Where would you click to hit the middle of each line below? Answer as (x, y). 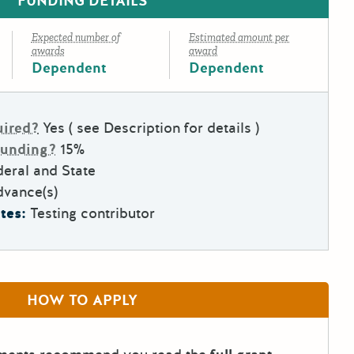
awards (48, 51)
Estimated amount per (239, 38)
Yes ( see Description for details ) (151, 128)
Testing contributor (92, 214)
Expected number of (75, 38)
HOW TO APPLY (82, 301)
